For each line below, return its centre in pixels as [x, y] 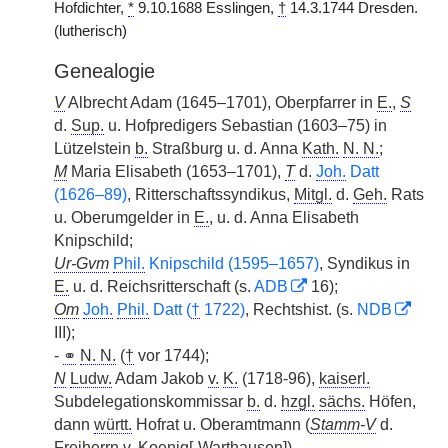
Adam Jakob [160, 378]
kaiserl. [344, 378]
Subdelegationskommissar [150, 401]
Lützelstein [94, 148]
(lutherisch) [90, 31]
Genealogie [104, 71]
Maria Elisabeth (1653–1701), [176, 171]
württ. [113, 424]
